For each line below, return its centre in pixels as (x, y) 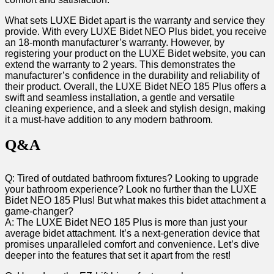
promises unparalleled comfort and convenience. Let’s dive (132, 244)
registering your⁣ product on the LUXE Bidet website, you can (135, 54)
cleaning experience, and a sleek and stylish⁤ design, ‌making (135, 109)
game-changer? (39, 211)
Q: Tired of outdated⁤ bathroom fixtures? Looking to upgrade (132, 178)
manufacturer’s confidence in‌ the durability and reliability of (132, 76)
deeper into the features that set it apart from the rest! (118, 255)
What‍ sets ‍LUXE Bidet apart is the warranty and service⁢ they (135, 20)
